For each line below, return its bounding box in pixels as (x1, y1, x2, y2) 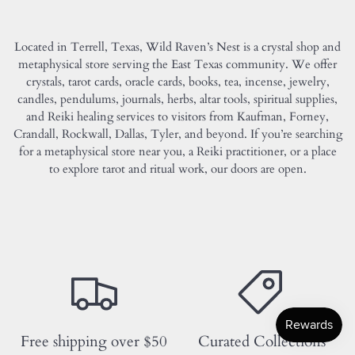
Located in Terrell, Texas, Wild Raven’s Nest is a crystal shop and (14, 38, 341, 55)
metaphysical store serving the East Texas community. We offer (18, 55, 337, 72)
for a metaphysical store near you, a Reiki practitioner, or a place (18, 143, 337, 159)
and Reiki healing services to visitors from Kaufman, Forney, (26, 108, 329, 124)
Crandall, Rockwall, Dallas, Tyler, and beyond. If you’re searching (13, 125, 342, 142)
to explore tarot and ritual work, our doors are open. (48, 160, 307, 177)
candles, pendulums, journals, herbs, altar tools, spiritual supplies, (17, 90, 338, 107)
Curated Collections (197, 331, 326, 353)
